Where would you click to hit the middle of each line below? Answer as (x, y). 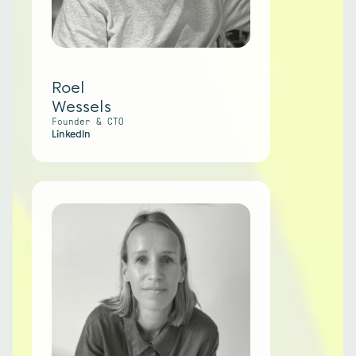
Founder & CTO (88, 122)
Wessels (81, 106)
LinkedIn (71, 134)
